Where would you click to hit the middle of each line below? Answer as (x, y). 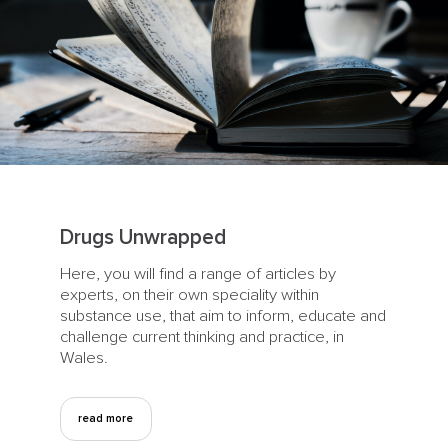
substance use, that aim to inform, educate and (222, 315)
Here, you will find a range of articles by (197, 273)
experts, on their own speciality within (189, 294)
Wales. (83, 357)
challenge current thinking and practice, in (201, 336)
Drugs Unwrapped (142, 237)
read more (106, 419)
